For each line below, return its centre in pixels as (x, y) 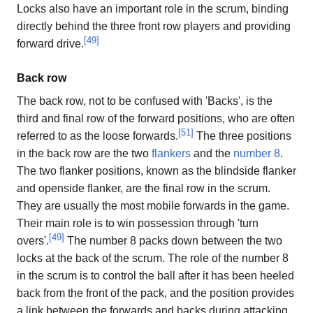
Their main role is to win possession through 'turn (138, 223)
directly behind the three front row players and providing (154, 26)
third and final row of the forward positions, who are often (156, 118)
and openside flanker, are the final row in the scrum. (144, 188)
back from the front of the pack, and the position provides (155, 293)
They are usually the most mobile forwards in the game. (153, 205)
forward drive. (50, 43)
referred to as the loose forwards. (97, 136)
